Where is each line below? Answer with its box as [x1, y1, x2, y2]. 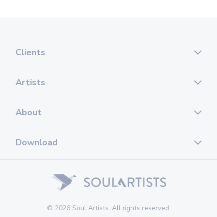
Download [15, 137, 58, 148]
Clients [15, 46, 45, 58]
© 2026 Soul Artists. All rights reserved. [46, 203, 170, 213]
